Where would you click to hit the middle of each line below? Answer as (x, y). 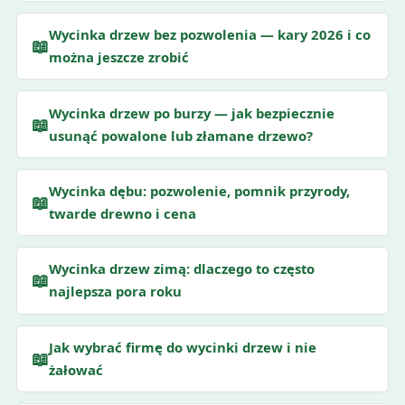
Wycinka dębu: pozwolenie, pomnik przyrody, (199, 190)
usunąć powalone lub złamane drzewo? (180, 135)
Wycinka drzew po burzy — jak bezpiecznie (191, 113)
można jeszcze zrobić (118, 57)
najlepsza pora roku (115, 292)
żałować (75, 369)
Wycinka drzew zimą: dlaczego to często (181, 269)
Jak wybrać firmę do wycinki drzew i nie (182, 347)
